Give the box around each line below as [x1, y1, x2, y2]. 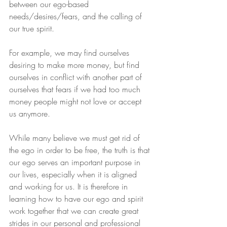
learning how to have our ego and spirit [9, 193, 145, 204]
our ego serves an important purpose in [9, 156, 143, 168]
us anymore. [9, 107, 50, 119]
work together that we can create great [9, 205, 141, 216]
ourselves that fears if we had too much [9, 83, 143, 95]
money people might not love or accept [9, 95, 144, 107]
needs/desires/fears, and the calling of [9, 10, 144, 22]
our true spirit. [9, 22, 54, 34]
